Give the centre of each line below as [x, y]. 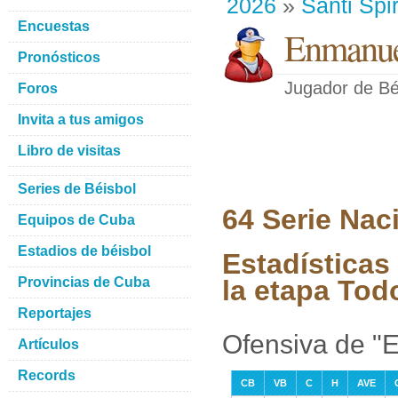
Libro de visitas [69, 151]
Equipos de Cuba [76, 220]
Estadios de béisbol [84, 251]
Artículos [48, 344]
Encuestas [54, 26]
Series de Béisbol [77, 189]
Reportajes [55, 313]
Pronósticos [59, 57]
